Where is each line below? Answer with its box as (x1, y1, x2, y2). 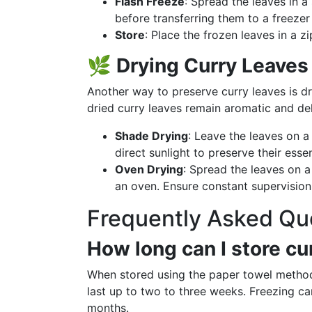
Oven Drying (115, 162, 183, 176)
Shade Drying (115, 129, 188, 143)
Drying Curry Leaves (116, 54, 309, 77)
